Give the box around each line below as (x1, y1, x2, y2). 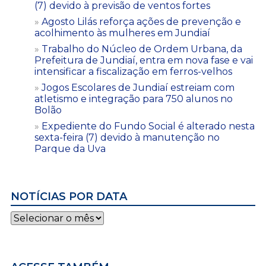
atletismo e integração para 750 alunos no (34, 93, 233, 104)
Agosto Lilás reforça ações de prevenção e (42, 15, 241, 27)
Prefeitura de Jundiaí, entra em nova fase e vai (34, 54, 253, 66)
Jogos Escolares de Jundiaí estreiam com (42, 81, 235, 93)
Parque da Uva (34, 142, 106, 154)
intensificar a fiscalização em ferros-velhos (34, 65, 232, 77)
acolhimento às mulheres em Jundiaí (34, 27, 210, 39)
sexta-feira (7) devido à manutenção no (34, 131, 220, 143)
